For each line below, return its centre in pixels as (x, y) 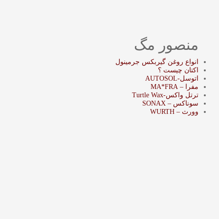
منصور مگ (166, 45)
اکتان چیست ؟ (178, 70)
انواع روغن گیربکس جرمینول (157, 62)
